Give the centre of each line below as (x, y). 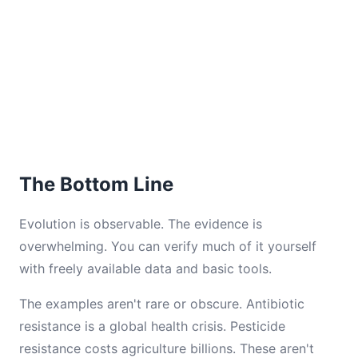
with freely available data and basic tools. (145, 268)
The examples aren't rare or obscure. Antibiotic (162, 304)
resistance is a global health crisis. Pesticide (152, 326)
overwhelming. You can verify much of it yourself (168, 246)
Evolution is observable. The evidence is (141, 224)
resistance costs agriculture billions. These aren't (167, 348)
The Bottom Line (96, 184)
